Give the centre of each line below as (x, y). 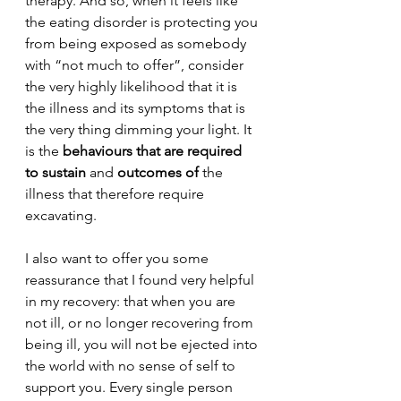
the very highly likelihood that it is (133, 86)
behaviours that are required (154, 151)
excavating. (63, 215)
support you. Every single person (131, 387)
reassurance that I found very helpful (141, 280)
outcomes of (160, 172)
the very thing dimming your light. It (140, 129)
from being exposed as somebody (137, 43)
